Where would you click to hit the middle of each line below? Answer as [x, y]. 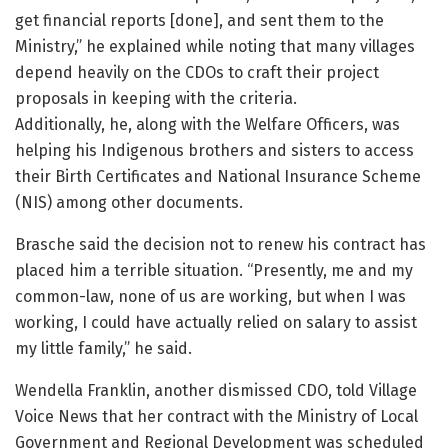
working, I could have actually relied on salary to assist [216, 323]
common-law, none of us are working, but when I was [210, 297]
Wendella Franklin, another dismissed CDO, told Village [216, 391]
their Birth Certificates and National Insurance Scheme [218, 177]
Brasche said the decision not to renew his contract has [220, 245]
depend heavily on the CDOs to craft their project [197, 73]
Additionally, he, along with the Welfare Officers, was [207, 125]
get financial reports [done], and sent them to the [199, 21]
